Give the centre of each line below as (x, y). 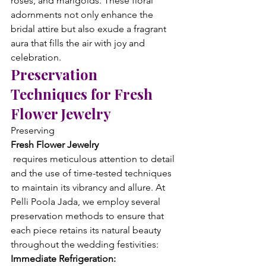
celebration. (36, 57)
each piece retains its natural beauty (87, 230)
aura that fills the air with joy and (79, 43)
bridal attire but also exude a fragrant (90, 29)
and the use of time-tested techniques (92, 173)
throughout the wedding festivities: (85, 244)
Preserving (34, 130)
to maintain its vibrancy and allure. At (89, 187)
